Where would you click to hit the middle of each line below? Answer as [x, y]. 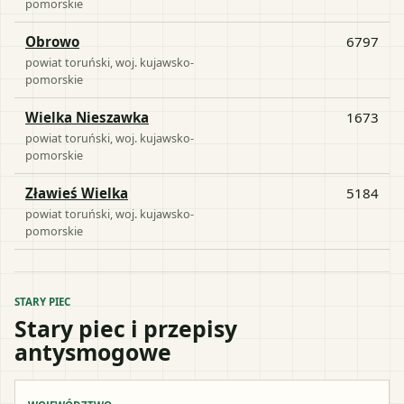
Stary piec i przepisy [126, 328]
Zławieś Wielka [77, 193]
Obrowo [52, 41]
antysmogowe [93, 351]
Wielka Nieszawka [87, 117]
